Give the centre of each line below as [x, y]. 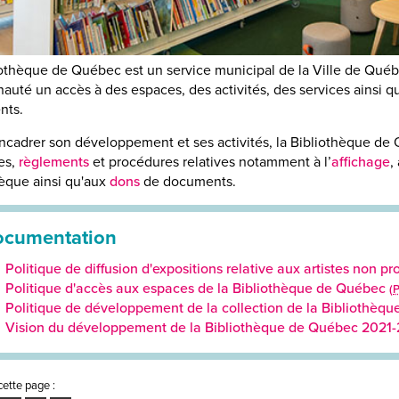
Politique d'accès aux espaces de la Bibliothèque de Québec [197, 288]
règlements [54, 161]
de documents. [188, 181]
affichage [361, 161]
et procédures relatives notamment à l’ [210, 161]
